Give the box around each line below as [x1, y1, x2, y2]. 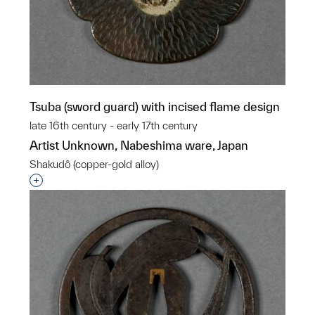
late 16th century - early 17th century [30, 120, 198, 131]
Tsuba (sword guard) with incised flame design [30, 100, 280, 113]
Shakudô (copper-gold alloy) [30, 158, 159, 170]
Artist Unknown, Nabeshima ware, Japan [30, 139, 248, 152]
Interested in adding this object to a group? [36, 174, 263, 188]
